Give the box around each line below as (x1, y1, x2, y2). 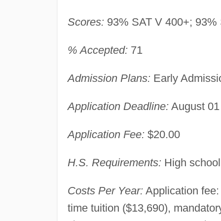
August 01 (168, 100, 220, 112)
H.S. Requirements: (67, 156, 161, 169)
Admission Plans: (67, 72, 150, 84)
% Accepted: (67, 43, 128, 56)
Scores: (67, 15, 104, 28)
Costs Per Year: (67, 184, 143, 197)
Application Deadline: (67, 100, 169, 112)
